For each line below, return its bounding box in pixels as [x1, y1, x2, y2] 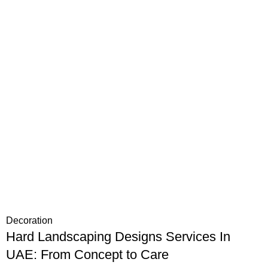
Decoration [6, 215, 53, 226]
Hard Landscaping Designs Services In [6, 229, 230, 245]
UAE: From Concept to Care [6, 247, 169, 263]
